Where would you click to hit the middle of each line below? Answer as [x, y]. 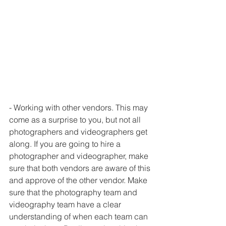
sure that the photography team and [74, 192]
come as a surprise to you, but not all [76, 119]
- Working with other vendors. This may [79, 107]
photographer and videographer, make [80, 156]
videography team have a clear [66, 204]
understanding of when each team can [79, 216]
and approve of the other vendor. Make [79, 180]
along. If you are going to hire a [66, 144]
